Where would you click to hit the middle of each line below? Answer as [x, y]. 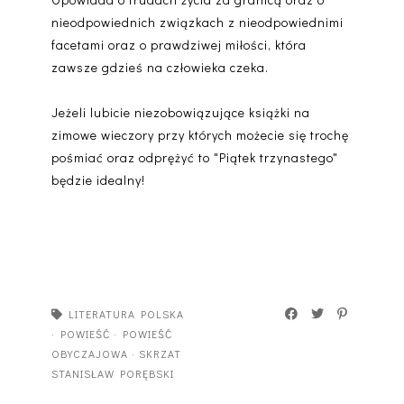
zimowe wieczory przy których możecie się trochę [200, 134]
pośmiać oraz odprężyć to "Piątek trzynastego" [194, 157]
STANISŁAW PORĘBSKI [112, 373]
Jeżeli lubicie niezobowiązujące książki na [180, 112]
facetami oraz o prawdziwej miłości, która [179, 44]
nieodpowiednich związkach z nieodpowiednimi [197, 22]
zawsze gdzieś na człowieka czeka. [160, 67]
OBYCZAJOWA [89, 353]
